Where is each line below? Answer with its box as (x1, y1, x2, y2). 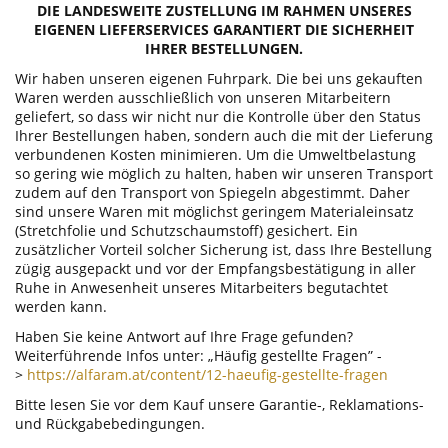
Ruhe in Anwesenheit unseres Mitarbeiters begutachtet (15, 277, 388, 297)
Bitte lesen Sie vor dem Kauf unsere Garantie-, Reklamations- (15, 395, 424, 415)
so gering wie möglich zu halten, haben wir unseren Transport (15, 163, 433, 183)
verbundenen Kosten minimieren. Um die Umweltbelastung (15, 144, 416, 164)
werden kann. (15, 296, 107, 316)
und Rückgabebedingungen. (15, 414, 205, 434)
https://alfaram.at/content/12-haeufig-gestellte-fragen (27, 364, 388, 384)
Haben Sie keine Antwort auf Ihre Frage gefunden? (15, 326, 353, 346)
